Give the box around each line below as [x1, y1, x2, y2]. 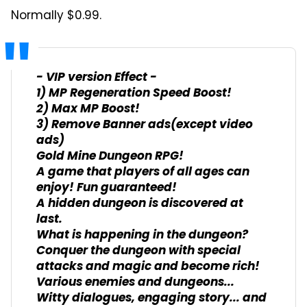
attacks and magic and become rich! [36, 256, 260, 277]
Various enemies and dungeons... [36, 272, 234, 293]
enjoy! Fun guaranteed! [36, 177, 177, 198]
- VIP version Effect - [36, 67, 157, 88]
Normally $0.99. [11, 6, 101, 26]
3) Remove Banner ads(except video [36, 114, 253, 135]
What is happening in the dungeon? [36, 225, 248, 245]
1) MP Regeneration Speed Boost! [36, 83, 232, 103]
